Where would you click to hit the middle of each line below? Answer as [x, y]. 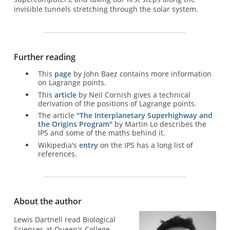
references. [57, 154]
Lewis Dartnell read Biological [64, 220]
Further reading [44, 57]
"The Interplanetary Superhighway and [144, 116]
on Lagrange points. [72, 82]
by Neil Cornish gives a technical [133, 94]
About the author [47, 201]
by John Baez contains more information [141, 73]
